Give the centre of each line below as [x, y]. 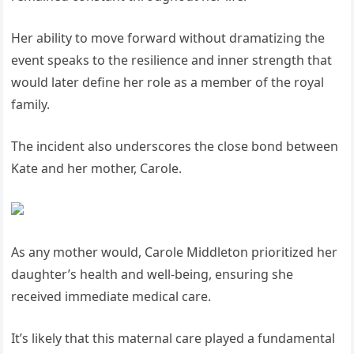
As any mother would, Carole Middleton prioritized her [175, 252]
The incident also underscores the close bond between [175, 147]
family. [31, 105]
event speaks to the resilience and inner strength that [172, 60]
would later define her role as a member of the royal [168, 83]
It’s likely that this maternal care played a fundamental [173, 339]
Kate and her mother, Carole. [97, 169]
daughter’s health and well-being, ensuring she [153, 275]
